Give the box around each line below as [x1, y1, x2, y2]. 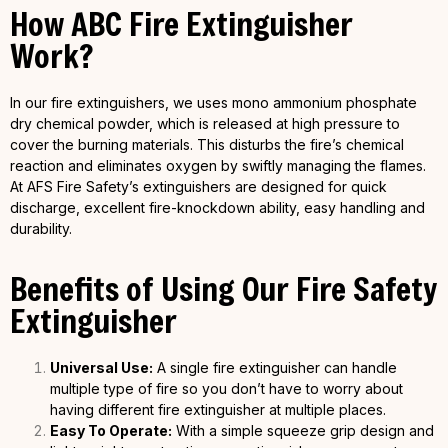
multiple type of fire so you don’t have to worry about [50, 380, 403, 398]
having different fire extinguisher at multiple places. [50, 401, 386, 419]
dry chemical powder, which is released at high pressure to [10, 115, 400, 133]
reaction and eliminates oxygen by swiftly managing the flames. [10, 157, 426, 175]
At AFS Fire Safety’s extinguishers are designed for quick [10, 178, 387, 196]
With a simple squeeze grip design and [172, 422, 434, 440]
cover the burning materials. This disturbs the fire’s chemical [10, 136, 404, 154]
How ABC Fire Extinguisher [10, 2, 353, 46]
